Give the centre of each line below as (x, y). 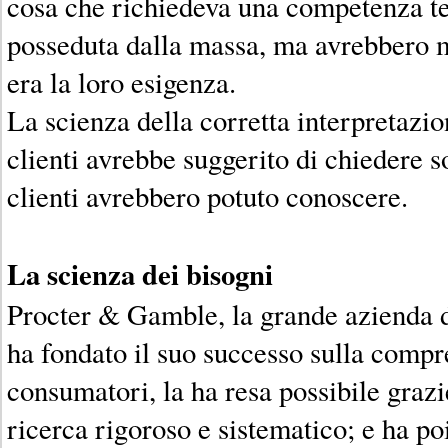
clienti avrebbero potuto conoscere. (207, 195)
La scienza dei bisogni (140, 273)
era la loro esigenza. (121, 81)
